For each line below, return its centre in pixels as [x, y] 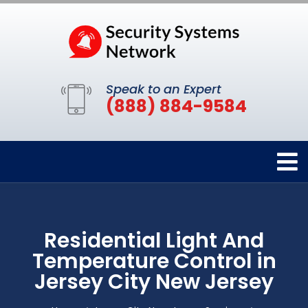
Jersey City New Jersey [154, 282]
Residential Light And [154, 241]
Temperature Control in [154, 262]
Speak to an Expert [164, 89]
